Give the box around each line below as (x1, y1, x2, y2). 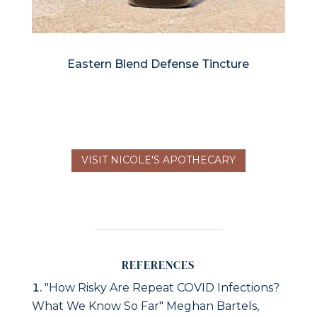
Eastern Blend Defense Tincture (67, 57, 250, 71)
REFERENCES (122, 257, 195, 273)
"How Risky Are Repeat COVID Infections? (44, 281, 279, 295)
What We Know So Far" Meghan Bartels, (31, 299, 259, 313)
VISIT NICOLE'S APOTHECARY (81, 154, 236, 167)
